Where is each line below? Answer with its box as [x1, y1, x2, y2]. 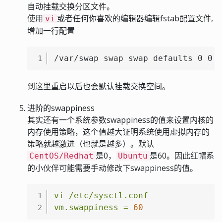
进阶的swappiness [27, 102, 95, 113]
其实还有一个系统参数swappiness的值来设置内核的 [27, 114, 214, 125]
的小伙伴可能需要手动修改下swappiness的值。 [27, 162, 198, 173]
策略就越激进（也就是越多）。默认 [27, 138, 154, 149]
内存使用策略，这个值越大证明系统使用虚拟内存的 [27, 126, 210, 137]
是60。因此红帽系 [150, 150, 214, 161]
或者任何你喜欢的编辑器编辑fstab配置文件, [57, 12, 213, 24]
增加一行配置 [27, 25, 75, 36]
